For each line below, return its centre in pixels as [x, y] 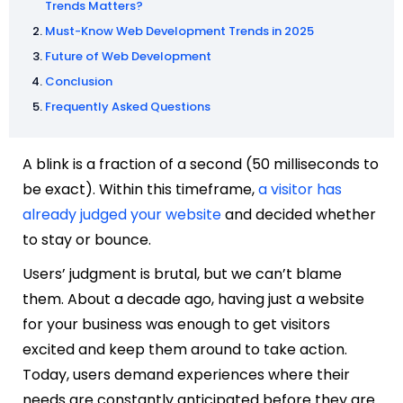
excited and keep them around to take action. [185, 349]
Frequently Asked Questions [128, 106]
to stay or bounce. [87, 239]
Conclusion [79, 81]
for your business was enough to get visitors [176, 324]
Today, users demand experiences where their [186, 374]
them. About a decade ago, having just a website [193, 299]
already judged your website [122, 214]
